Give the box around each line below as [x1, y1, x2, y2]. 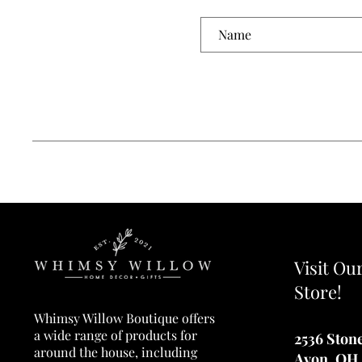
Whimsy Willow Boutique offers [34, 309, 216, 326]
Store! [293, 280, 342, 304]
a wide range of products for [34, 326, 198, 343]
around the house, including [34, 343, 198, 360]
